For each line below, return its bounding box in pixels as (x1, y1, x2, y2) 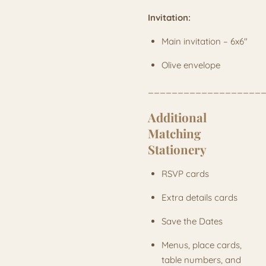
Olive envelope (161, 59, 220, 71)
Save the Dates (161, 216, 223, 227)
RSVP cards (161, 168, 209, 180)
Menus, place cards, (161, 239, 242, 251)
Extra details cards (161, 192, 237, 204)
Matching (148, 125, 201, 142)
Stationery (148, 141, 207, 158)
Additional (148, 109, 207, 126)
